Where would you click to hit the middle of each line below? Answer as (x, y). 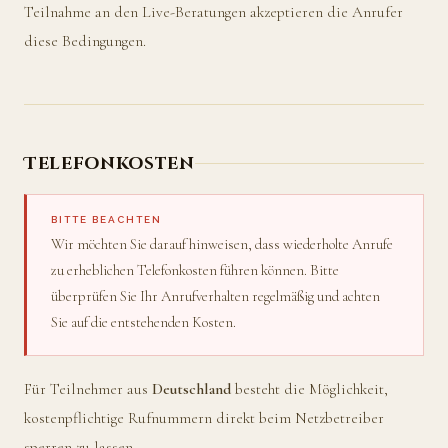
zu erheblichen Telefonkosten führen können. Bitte (195, 270)
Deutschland (191, 388)
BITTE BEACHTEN (106, 219)
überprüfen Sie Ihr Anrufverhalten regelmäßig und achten (215, 296)
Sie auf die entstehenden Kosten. (143, 322)
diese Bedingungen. (85, 40)
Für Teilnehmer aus (88, 388)
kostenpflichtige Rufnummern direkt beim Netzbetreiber (204, 417)
